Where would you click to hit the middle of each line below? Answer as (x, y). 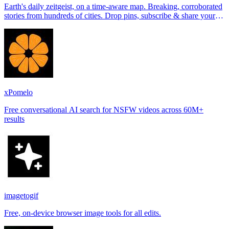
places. (15, 25)
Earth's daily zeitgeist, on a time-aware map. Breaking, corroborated (76, 6)
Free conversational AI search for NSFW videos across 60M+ (104, 109)
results (14, 119)
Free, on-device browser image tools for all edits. (83, 213)
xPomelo (18, 92)
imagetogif (21, 195)
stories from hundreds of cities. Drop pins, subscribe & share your (54, 15)
